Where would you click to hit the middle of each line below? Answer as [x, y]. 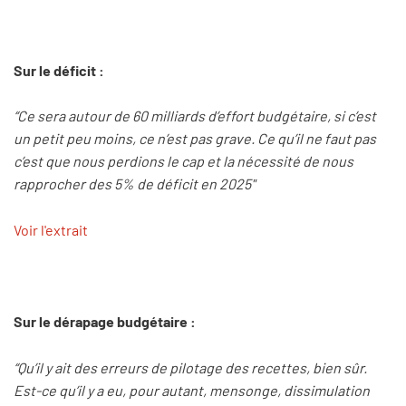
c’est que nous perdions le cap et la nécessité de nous [184, 161]
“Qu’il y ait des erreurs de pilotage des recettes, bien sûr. [190, 367]
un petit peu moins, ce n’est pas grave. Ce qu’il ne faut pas [195, 139]
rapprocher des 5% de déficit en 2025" [134, 184]
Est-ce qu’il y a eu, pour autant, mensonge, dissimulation [192, 390]
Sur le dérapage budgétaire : [105, 322]
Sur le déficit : [59, 70]
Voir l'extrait [51, 229]
